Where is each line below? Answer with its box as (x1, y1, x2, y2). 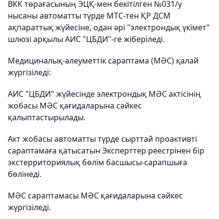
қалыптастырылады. (8, 112, 86, 123)
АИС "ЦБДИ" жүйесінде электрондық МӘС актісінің (8, 88, 201, 99)
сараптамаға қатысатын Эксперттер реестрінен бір (8, 145, 204, 156)
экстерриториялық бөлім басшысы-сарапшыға (8, 157, 187, 168)
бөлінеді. (8, 169, 42, 179)
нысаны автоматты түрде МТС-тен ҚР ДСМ (8, 10, 171, 21)
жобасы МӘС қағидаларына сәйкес (8, 100, 142, 111)
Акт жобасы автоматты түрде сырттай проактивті (8, 133, 197, 144)
